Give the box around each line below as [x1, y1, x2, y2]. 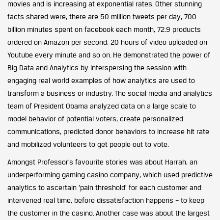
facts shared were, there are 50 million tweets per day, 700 [7, 12, 196, 21]
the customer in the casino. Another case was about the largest [7, 208, 210, 217]
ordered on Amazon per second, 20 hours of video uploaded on [7, 37, 207, 46]
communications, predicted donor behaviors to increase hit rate [7, 127, 209, 136]
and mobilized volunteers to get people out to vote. [7, 139, 169, 148]
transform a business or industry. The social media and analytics [7, 88, 212, 97]
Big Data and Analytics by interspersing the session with [7, 63, 187, 72]
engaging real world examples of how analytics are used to [7, 76, 195, 84]
